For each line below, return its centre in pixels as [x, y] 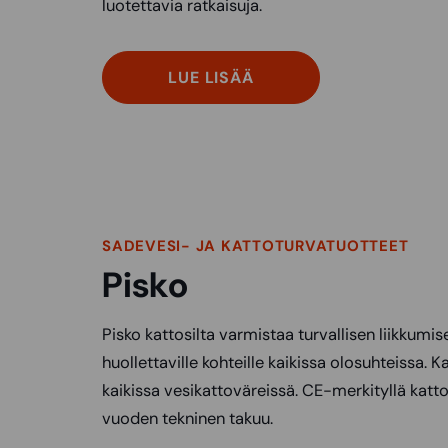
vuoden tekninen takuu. [187, 419]
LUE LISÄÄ [211, 78]
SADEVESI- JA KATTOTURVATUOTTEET [255, 246]
